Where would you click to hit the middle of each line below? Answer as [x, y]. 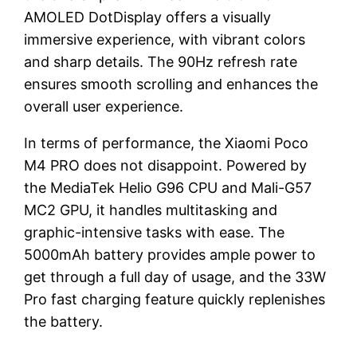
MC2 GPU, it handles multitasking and [151, 210]
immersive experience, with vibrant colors [165, 39]
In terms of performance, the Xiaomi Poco [167, 143]
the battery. [64, 321]
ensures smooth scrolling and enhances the [171, 84]
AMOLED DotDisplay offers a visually [148, 17]
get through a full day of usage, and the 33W [175, 277]
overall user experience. [104, 106]
